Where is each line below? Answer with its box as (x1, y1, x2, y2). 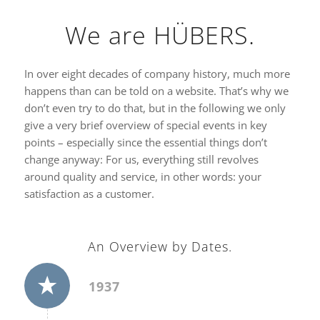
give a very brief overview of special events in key (24, 117, 267, 132)
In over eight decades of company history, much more (24, 66, 290, 81)
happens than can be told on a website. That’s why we (24, 83, 289, 98)
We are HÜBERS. (64, 19, 255, 51)
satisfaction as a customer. (24, 186, 154, 201)
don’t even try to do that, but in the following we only (24, 100, 286, 115)
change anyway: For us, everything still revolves (24, 151, 259, 166)
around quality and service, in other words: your (24, 169, 261, 184)
